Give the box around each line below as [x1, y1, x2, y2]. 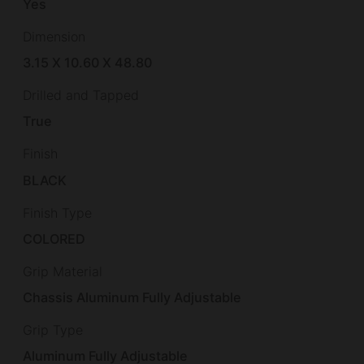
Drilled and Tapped [23, 87, 139, 104]
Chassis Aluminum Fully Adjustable [23, 288, 242, 305]
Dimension [23, 28, 85, 45]
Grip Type [23, 321, 83, 338]
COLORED [23, 230, 86, 247]
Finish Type [23, 204, 92, 221]
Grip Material [23, 262, 102, 279]
